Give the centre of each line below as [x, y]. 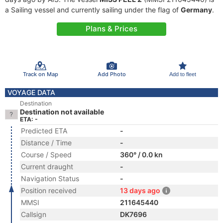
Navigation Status [50, 178]
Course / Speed [46, 155]
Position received [49, 190]
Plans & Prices [111, 29]
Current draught [47, 167]
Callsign [34, 214]
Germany [196, 10]
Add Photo [111, 74]
